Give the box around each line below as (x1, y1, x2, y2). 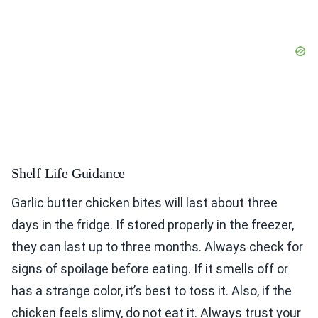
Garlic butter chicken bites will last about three (11, 195, 278, 211)
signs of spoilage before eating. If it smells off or (11, 261, 288, 277)
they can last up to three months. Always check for (11, 239, 303, 255)
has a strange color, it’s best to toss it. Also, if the (11, 283, 292, 299)
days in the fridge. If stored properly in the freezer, (11, 217, 294, 233)
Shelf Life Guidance (11, 165, 126, 182)
